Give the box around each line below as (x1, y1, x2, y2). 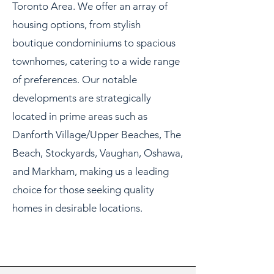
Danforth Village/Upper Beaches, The (12, 128, 181, 141)
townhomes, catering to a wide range (12, 55, 180, 67)
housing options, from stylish (12, 18, 141, 31)
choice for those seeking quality (12, 183, 154, 196)
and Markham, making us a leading (12, 165, 169, 177)
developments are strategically (12, 92, 151, 104)
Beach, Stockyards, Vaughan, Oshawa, (12, 147, 183, 159)
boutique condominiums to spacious (12, 37, 176, 49)
